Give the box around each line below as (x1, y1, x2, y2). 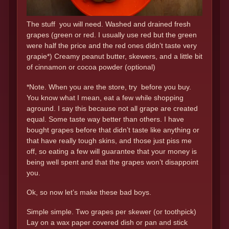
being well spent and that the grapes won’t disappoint (27, 157, 198, 166)
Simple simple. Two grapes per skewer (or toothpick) (27, 208, 196, 216)
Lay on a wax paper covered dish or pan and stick (27, 218, 188, 227)
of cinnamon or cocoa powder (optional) (27, 63, 155, 72)
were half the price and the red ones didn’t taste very (27, 41, 197, 50)
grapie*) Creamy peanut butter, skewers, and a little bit (27, 52, 202, 61)
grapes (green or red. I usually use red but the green (27, 31, 197, 39)
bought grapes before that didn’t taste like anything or (27, 125, 199, 134)
